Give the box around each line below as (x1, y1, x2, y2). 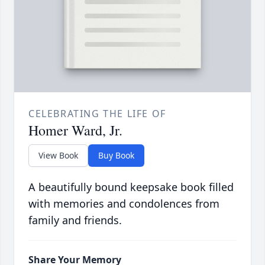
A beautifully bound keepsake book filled (28, 180, 234, 195)
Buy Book (98, 150, 134, 161)
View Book (38, 150, 78, 161)
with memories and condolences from (28, 196, 219, 211)
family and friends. (28, 213, 122, 228)
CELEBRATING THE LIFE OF (28, 107, 166, 121)
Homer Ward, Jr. (28, 121, 122, 140)
